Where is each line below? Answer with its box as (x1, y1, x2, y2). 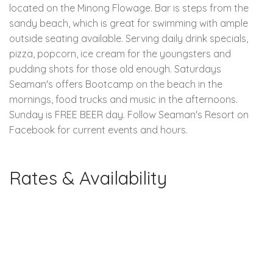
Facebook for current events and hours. (9, 123, 188, 136)
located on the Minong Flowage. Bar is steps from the (9, 1, 249, 14)
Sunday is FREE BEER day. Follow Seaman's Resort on (9, 108, 249, 121)
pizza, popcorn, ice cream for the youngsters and (9, 47, 231, 60)
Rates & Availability (9, 166, 167, 190)
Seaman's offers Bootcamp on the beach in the (9, 77, 222, 90)
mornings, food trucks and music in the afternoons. (9, 93, 238, 105)
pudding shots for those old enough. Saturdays (9, 62, 221, 75)
